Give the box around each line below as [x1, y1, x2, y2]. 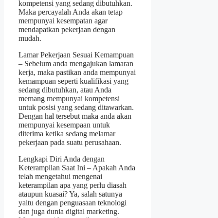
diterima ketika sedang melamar [18, 129, 115, 138]
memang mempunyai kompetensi [18, 94, 120, 103]
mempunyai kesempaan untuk [18, 120, 110, 129]
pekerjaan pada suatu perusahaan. [18, 138, 121, 146]
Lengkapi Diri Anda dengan [18, 154, 105, 163]
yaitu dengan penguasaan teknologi [18, 198, 127, 207]
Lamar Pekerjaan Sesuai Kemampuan [18, 50, 134, 59]
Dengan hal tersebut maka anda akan [18, 111, 131, 120]
